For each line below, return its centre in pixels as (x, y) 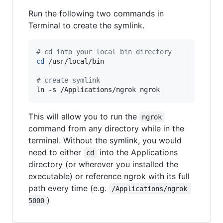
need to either (56, 152)
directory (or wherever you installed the (103, 164)
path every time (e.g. (69, 188)
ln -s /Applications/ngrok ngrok (98, 89)
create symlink (70, 80)
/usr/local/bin (74, 61)
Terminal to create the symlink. (86, 25)
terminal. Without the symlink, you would (105, 140)
